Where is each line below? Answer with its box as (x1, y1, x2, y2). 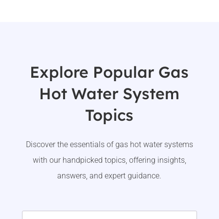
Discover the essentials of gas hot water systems (25, 140, 193, 150)
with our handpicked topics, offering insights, (32, 155, 186, 165)
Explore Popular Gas (30, 62, 189, 82)
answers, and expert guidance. (57, 171, 162, 181)
